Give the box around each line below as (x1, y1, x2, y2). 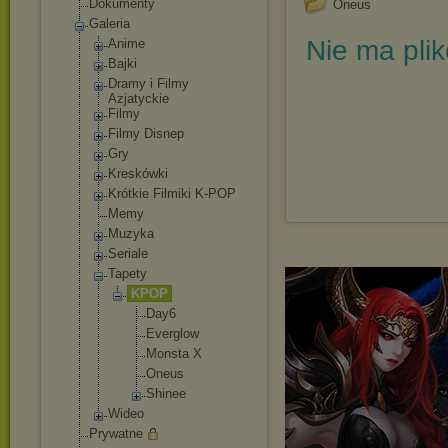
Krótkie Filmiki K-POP (108, 186, 236, 201)
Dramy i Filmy (108, 76, 189, 91)
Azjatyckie (108, 91, 169, 106)
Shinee (146, 386, 186, 401)
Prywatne (89, 426, 143, 441)
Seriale (108, 246, 148, 261)
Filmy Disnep (108, 126, 184, 141)
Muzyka (108, 226, 154, 241)
